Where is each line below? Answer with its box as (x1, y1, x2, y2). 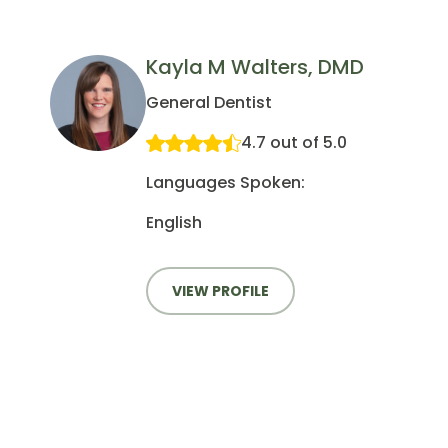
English (145, 211, 202, 235)
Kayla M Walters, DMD (145, 53, 364, 82)
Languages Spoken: (145, 171, 305, 195)
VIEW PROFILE (171, 281, 269, 302)
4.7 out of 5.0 (240, 131, 347, 155)
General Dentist (145, 91, 272, 115)
